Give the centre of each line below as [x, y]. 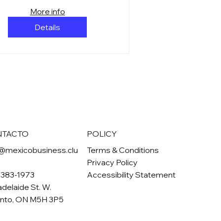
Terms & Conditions [123, 150]
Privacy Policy [112, 162]
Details [48, 27]
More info [47, 12]
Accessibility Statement [131, 174]
